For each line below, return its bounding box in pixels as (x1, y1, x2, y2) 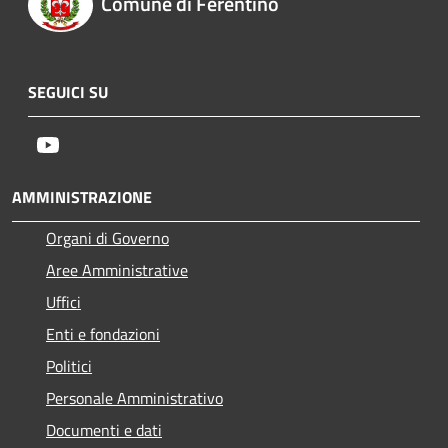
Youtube (59, 131, 115, 156)
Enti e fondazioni (46, 321, 160, 346)
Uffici (46, 289, 81, 314)
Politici (46, 353, 92, 378)
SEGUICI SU (28, 79, 108, 104)
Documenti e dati (46, 417, 162, 442)
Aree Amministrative (46, 257, 188, 282)
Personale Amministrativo (46, 385, 223, 410)
